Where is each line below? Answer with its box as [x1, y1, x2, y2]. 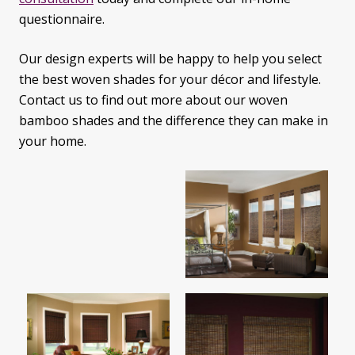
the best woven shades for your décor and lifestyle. [19, 71, 321, 89]
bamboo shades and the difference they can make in [19, 112, 328, 130]
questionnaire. [19, 10, 108, 29]
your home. [19, 132, 86, 151]
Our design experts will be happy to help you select [19, 50, 322, 68]
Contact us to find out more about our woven [19, 91, 288, 109]
